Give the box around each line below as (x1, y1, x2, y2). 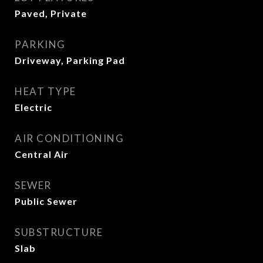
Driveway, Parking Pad (15, 55, 125, 66)
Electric (15, 102, 52, 113)
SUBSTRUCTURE (15, 226, 103, 238)
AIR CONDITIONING (15, 132, 124, 144)
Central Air (15, 149, 69, 160)
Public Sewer (15, 195, 77, 207)
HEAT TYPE (15, 85, 76, 97)
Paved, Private (15, 8, 87, 19)
